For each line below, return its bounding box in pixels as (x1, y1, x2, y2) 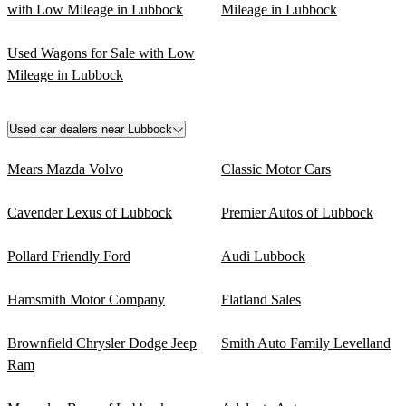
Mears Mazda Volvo (7, 161, 123, 178)
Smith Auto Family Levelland (221, 335, 391, 352)
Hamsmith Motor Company (7, 292, 165, 308)
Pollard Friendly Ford (7, 248, 130, 265)
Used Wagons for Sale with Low (7, 45, 195, 62)
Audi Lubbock (221, 248, 305, 265)
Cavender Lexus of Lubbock (7, 205, 172, 221)
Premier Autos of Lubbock (221, 205, 373, 221)
